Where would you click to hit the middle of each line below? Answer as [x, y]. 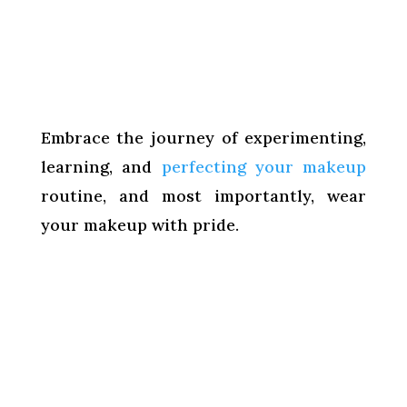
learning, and [101, 166]
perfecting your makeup [264, 166]
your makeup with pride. [139, 224]
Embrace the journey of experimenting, [203, 137]
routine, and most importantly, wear [203, 195]
